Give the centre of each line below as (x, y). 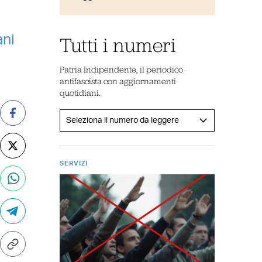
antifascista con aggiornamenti (118, 81)
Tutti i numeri (118, 44)
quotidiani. (80, 92)
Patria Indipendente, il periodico (121, 69)
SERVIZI (74, 163)
